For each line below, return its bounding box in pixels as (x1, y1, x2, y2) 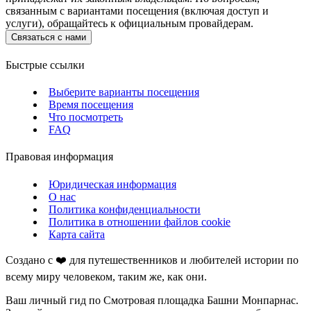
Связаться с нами (11, 31, 86, 42)
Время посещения (49, 99, 133, 111)
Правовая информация (6, 151, 113, 163)
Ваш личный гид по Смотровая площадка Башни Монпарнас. (6, 294, 299, 306)
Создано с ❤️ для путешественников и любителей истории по (6, 253, 299, 266)
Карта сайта (49, 228, 105, 240)
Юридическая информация (49, 178, 176, 190)
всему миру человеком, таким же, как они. (6, 270, 207, 283)
